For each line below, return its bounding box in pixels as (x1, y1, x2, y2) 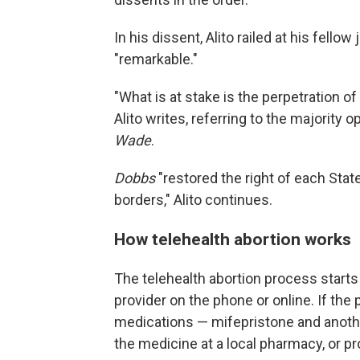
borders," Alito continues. (114, 190, 272, 208)
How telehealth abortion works (114, 228, 351, 249)
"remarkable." (114, 50, 198, 67)
